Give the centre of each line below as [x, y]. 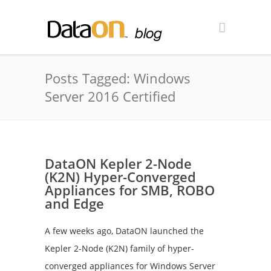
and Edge [74, 203]
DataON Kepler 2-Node [118, 163]
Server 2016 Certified [110, 96]
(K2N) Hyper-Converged [120, 177]
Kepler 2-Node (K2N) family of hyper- [119, 248]
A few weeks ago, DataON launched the [124, 231]
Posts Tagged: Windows [118, 78]
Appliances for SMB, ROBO [130, 190]
